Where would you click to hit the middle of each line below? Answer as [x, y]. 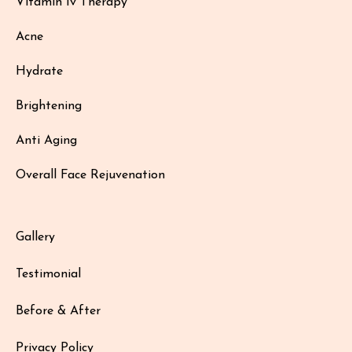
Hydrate [39, 72]
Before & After [58, 312]
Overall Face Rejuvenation [90, 176]
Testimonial [48, 275]
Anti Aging [46, 141]
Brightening [49, 106]
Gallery [35, 238]
